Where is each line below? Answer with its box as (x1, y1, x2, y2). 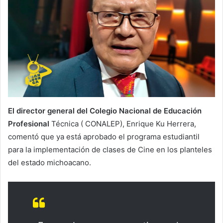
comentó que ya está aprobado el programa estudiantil (8, 132, 200, 142)
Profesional (8, 119, 51, 129)
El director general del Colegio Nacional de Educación (8, 106, 202, 116)
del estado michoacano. (8, 158, 91, 168)
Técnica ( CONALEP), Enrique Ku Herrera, (51, 119, 196, 129)
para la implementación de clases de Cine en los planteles (8, 145, 212, 155)
